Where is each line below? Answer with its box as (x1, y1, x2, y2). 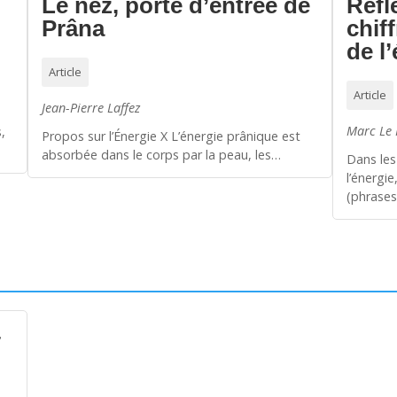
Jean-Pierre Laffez (41, 99, 140, 117)
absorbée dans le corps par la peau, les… (41, 146, 281, 164)
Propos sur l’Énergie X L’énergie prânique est (41, 128, 300, 145)
